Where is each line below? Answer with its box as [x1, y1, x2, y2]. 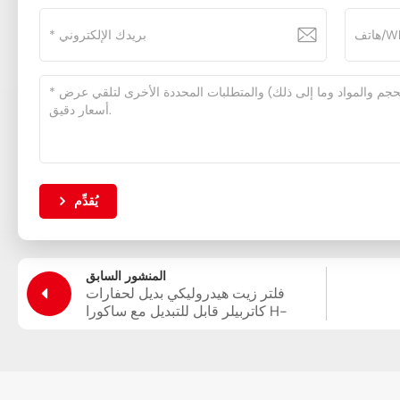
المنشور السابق [86, 267, 167, 284]
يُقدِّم [74, 192, 99, 209]
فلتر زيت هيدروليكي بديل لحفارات [86, 283, 286, 303]
